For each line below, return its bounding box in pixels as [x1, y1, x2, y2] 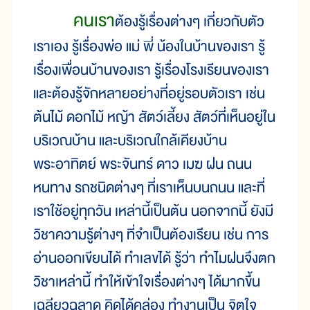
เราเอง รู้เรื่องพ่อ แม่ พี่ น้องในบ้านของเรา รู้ [33, 35, 265, 60]
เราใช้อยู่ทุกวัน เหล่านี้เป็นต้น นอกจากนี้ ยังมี [33, 199, 273, 224]
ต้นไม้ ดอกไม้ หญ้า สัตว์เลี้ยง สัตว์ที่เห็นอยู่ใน [33, 105, 275, 130]
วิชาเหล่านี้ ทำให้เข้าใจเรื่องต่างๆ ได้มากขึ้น [33, 270, 260, 295]
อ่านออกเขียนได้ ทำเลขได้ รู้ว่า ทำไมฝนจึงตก [33, 246, 275, 271]
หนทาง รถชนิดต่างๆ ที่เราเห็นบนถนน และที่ [33, 176, 265, 201]
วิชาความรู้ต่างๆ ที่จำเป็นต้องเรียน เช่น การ [33, 223, 268, 248]
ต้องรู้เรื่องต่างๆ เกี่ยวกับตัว [115, 10, 264, 35]
